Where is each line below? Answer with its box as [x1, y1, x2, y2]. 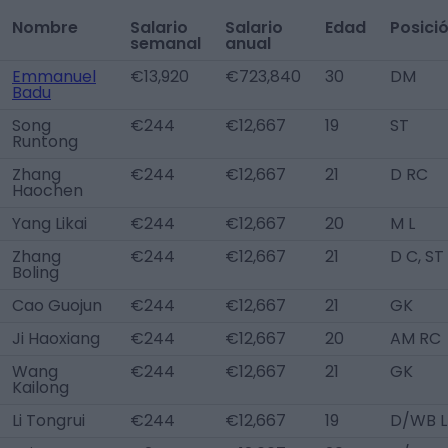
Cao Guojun [12, 294, 102, 317]
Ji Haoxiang [12, 327, 100, 350]
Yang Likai [12, 212, 87, 235]
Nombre [12, 16, 78, 39]
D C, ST [390, 245, 444, 268]
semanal [130, 32, 201, 55]
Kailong [12, 376, 69, 399]
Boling [12, 261, 59, 284]
